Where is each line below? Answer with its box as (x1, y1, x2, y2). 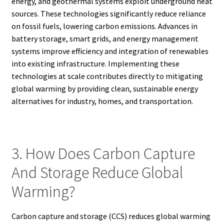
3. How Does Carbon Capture (11, 143, 195, 164)
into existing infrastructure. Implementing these (11, 58, 179, 69)
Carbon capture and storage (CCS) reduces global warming (11, 210, 210, 221)
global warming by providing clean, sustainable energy (11, 83, 198, 94)
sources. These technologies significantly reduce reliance (11, 8, 206, 19)
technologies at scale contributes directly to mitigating (11, 71, 203, 81)
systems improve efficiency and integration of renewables (11, 46, 208, 56)
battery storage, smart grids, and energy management (11, 33, 198, 44)
